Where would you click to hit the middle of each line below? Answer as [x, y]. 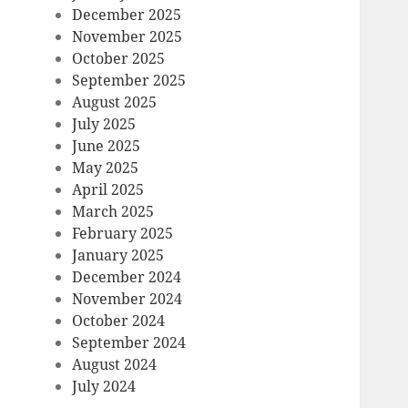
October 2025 [119, 59]
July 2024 [104, 387]
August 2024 [115, 365]
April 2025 [108, 190]
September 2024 [129, 343]
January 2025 [118, 255]
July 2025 [104, 124]
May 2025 [106, 168]
